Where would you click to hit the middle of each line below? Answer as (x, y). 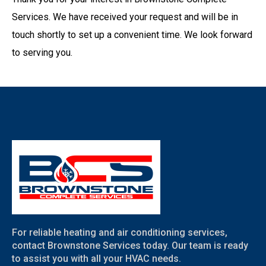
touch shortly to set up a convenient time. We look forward (132, 34)
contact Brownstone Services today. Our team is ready (130, 245)
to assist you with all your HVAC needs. (96, 258)
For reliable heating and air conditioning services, (120, 232)
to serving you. (42, 52)
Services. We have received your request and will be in (125, 17)
